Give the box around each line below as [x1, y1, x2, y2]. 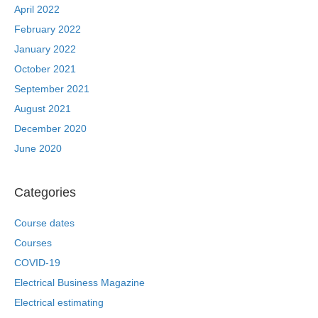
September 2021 [14, 83, 89, 95]
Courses [14, 237, 52, 249]
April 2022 [14, 4, 60, 16]
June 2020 [14, 143, 62, 155]
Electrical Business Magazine [14, 277, 145, 289]
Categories [14, 185, 76, 200]
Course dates [14, 217, 75, 229]
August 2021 [14, 103, 71, 115]
